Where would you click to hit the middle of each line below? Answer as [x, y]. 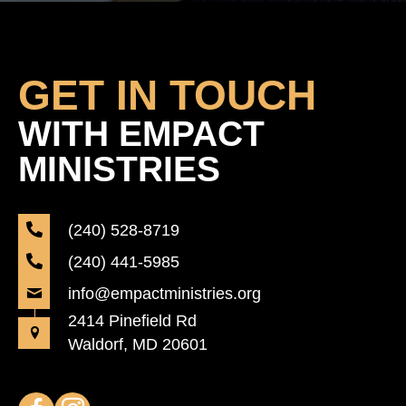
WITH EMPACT [141, 134]
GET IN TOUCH [167, 95]
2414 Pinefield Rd [132, 321]
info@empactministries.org [164, 293]
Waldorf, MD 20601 [138, 344]
